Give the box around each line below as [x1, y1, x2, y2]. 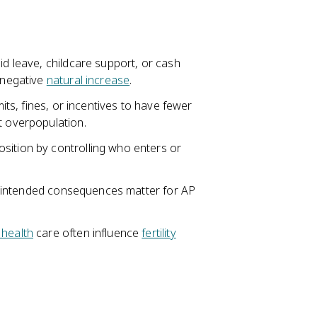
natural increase [46, 72, 130, 88]
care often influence [33, 225, 142, 241]
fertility [142, 225, 176, 241]
